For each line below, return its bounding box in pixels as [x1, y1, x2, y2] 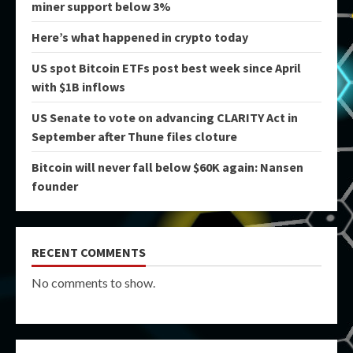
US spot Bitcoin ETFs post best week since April [32, 60, 301, 76]
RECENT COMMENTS [32, 244, 146, 260]
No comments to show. [32, 275, 155, 290]
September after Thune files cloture [32, 128, 237, 144]
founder [32, 178, 78, 194]
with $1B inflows [32, 79, 125, 95]
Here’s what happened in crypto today [32, 29, 248, 45]
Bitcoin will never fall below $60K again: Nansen [32, 159, 303, 175]
